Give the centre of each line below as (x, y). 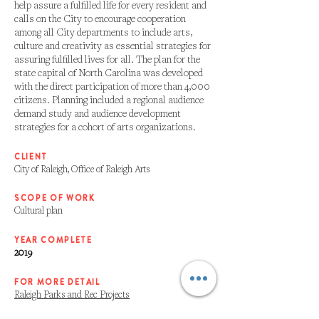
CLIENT (31, 157)
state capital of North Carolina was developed (109, 72)
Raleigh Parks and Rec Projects (72, 294)
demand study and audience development (98, 113)
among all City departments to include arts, (103, 32)
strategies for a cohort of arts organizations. (105, 126)
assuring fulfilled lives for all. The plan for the (107, 59)
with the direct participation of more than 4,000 (112, 86)
